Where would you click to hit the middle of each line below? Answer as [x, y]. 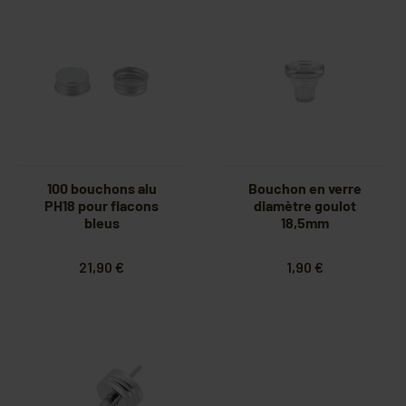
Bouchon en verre [304, 188]
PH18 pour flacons [101, 206]
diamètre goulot [304, 206]
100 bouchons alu [101, 188]
